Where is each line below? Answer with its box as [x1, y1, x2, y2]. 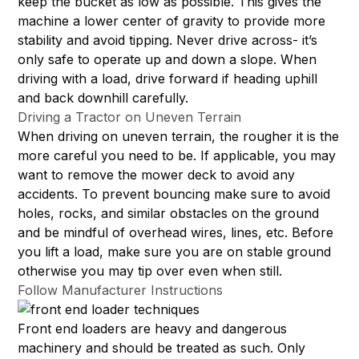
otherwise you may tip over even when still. [18, 263, 283, 280]
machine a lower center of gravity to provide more [18, 13, 326, 30]
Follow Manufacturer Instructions [18, 282, 224, 299]
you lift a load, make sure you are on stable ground [18, 244, 332, 260]
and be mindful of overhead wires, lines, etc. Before [18, 224, 334, 241]
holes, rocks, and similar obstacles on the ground [18, 205, 320, 222]
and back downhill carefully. [18, 90, 189, 107]
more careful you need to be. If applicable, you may [18, 147, 337, 164]
